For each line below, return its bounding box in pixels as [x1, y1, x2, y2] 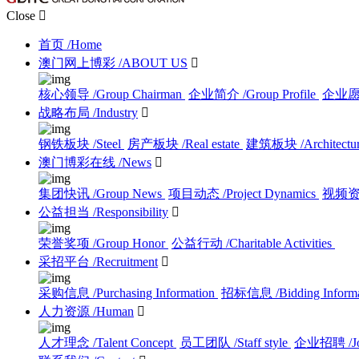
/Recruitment [93, 254, 158, 268]
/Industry [93, 105, 138, 119]
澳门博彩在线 [38, 155, 115, 169]
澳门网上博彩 [38, 55, 115, 70]
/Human [93, 304, 134, 318]
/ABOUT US [119, 55, 188, 70]
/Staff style [234, 335, 288, 349]
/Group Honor [93, 236, 165, 250]
